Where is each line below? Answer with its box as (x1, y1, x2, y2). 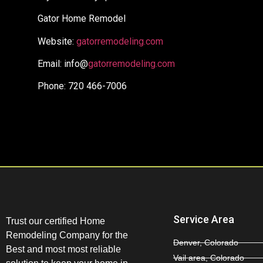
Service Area (173, 213, 234, 226)
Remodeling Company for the (6, 230, 128, 241)
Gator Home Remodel (38, 13, 126, 25)
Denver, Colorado (173, 238, 238, 248)
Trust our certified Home (6, 216, 105, 227)
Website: (38, 35, 76, 47)
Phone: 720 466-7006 (38, 80, 127, 92)
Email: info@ (38, 58, 88, 69)
